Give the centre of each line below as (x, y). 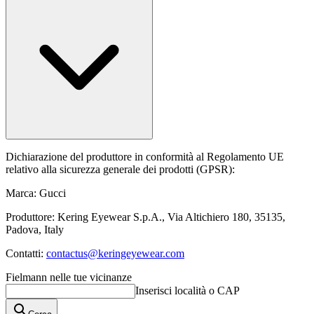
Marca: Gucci (36, 193)
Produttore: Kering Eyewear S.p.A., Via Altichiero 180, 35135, (145, 217)
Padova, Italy (35, 230)
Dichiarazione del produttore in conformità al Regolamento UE (145, 157)
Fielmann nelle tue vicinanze (69, 277)
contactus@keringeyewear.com (115, 253)
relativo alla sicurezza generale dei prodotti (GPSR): (120, 169)
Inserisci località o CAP (187, 291)
